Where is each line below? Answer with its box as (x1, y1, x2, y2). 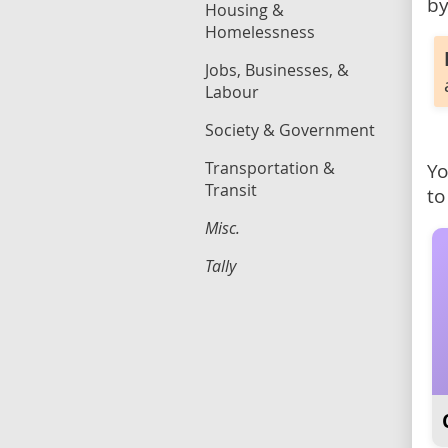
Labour (205, 81, 259, 103)
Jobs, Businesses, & (205, 59, 349, 81)
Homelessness (205, 21, 315, 43)
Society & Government (205, 119, 375, 141)
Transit (205, 179, 257, 201)
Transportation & (205, 157, 335, 179)
